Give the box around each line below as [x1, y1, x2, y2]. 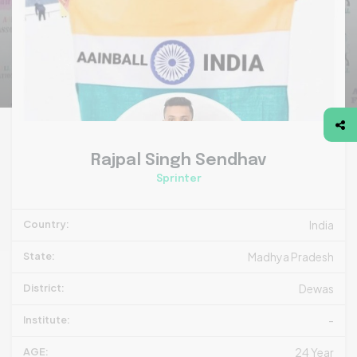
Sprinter [155, 174, 202, 184]
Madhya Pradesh [248, 249, 334, 264]
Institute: [23, 313, 70, 326]
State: [23, 249, 55, 262]
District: [23, 281, 65, 294]
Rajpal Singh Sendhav [91, 152, 266, 169]
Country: [23, 218, 69, 230]
